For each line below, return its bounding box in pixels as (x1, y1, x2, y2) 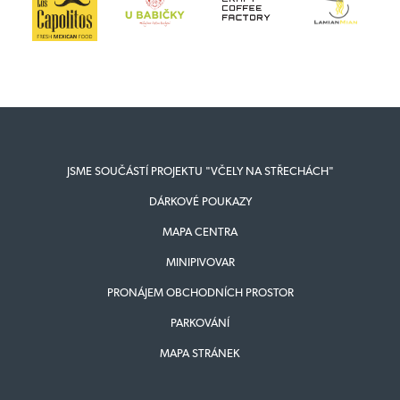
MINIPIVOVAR (165, 254, 235, 269)
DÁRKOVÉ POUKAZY (148, 194, 252, 208)
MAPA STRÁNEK (160, 346, 240, 360)
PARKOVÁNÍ (171, 315, 229, 329)
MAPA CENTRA (162, 224, 237, 238)
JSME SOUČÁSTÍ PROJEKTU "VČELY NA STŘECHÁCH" (66, 163, 334, 178)
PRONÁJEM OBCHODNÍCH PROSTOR (106, 285, 294, 299)
